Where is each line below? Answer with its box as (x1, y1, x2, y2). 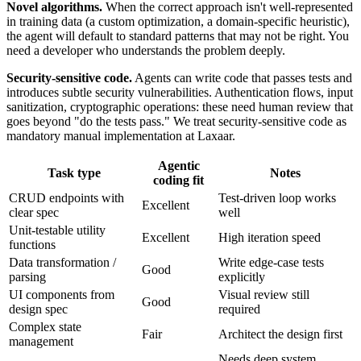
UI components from (9, 287, 114, 301)
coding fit (153, 172, 204, 187)
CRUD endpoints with (9, 190, 124, 205)
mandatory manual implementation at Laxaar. (6, 128, 235, 143)
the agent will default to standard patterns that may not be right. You (6, 28, 349, 43)
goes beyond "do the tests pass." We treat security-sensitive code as (6, 114, 346, 128)
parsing (9, 269, 46, 284)
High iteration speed (218, 230, 321, 244)
